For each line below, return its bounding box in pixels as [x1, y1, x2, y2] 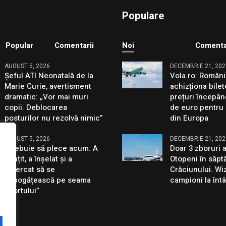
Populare [122, 9, 164, 24]
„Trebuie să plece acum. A [5, 143, 98, 154]
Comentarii [54, 40, 94, 51]
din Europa [170, 112, 209, 124]
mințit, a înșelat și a [5, 153, 73, 165]
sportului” [5, 185, 40, 197]
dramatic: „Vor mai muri [5, 91, 89, 103]
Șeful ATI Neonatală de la [5, 70, 94, 82]
